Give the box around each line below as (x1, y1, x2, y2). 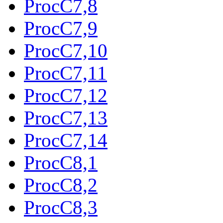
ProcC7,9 (24, 17, 98, 39)
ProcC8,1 (24, 151, 98, 173)
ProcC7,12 (24, 84, 108, 106)
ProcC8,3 (24, 196, 98, 218)
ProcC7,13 (24, 107, 108, 128)
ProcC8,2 (24, 174, 98, 196)
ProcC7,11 (24, 62, 107, 84)
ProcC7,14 (24, 129, 108, 151)
